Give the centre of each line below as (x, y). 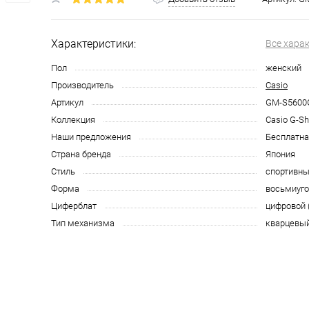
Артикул (67, 103)
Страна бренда (81, 154)
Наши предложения (91, 137)
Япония (280, 154)
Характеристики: (93, 44)
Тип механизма (83, 223)
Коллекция (73, 120)
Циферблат (74, 206)
